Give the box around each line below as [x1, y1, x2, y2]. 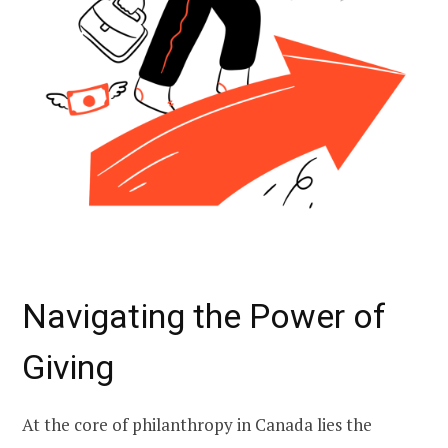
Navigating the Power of [22, 296, 386, 337]
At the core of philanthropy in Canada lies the [22, 413, 372, 436]
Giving [22, 347, 114, 388]
